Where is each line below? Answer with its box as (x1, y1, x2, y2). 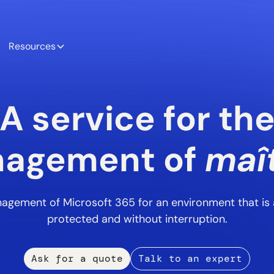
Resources (9, 40, 56, 53)
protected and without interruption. (46, 212, 228, 226)
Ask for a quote (31, 252, 123, 265)
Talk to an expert (138, 252, 242, 265)
